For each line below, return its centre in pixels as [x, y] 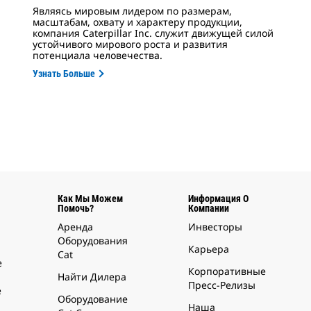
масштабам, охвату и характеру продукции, [138, 22]
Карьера [209, 249]
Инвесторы [215, 227]
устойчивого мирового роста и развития [131, 44]
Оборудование [93, 299]
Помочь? [76, 209]
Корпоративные [227, 271]
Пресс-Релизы [222, 285]
